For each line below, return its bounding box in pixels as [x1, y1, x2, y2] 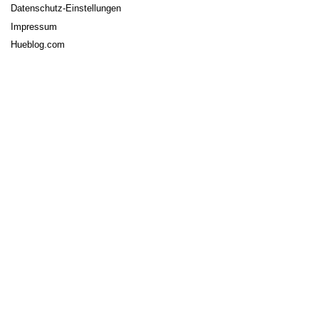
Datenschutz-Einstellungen [11, 3, 121, 14]
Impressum [11, 21, 57, 32]
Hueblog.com [11, 39, 65, 50]
